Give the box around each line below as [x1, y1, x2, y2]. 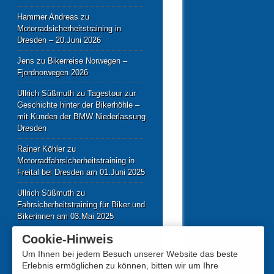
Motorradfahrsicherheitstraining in [17, 155, 135, 165]
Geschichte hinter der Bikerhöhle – [17, 100, 139, 109]
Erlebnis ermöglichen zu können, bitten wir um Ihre [22, 261, 218, 270]
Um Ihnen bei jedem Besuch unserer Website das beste [22, 249, 238, 259]
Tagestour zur [87, 88, 136, 98]
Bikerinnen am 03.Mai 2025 [17, 211, 114, 221]
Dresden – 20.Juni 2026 [17, 35, 101, 45]
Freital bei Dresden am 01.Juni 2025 [17, 167, 145, 177]
